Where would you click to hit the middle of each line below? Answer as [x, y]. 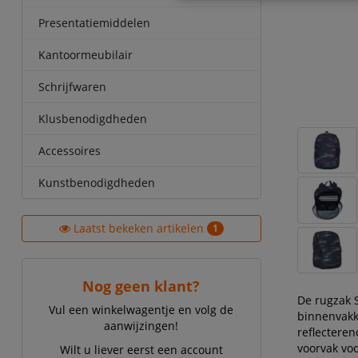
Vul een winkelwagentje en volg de [141, 310]
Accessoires [69, 151]
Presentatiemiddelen [94, 23]
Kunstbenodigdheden [96, 183]
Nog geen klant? [141, 286]
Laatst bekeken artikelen [138, 228]
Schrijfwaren [72, 87]
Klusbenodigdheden [92, 119]
